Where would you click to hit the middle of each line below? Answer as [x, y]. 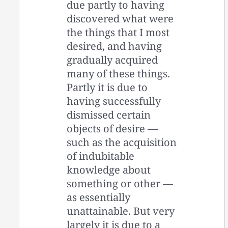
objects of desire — [112, 128]
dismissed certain [109, 115]
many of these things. [119, 73]
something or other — [120, 183]
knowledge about [109, 169]
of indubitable [101, 156]
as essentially [99, 197]
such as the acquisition [122, 142]
